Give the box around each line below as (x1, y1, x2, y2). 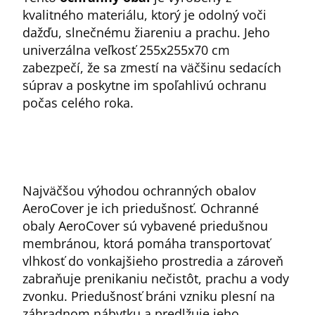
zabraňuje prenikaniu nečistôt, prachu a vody (22, 270, 289, 287)
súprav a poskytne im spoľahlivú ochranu (22, 77, 266, 94)
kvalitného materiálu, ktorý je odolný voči (22, 6, 266, 23)
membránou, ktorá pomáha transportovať (22, 235, 270, 252)
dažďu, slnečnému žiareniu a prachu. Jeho (22, 24, 270, 41)
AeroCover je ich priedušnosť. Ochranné (22, 200, 259, 217)
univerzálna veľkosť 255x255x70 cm (22, 41, 230, 58)
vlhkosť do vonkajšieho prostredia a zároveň (22, 252, 283, 269)
